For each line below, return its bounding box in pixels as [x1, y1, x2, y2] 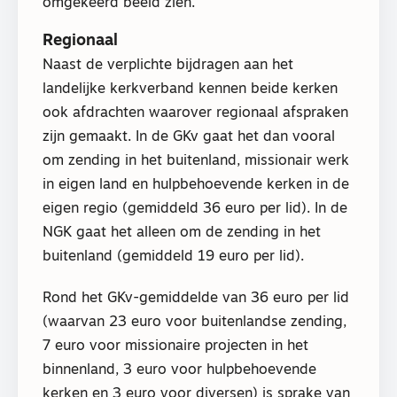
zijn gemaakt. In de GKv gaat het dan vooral [43, 130, 335, 145]
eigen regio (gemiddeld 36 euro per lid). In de [43, 202, 347, 217]
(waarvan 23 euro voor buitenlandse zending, [43, 315, 346, 330]
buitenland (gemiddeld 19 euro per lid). [43, 250, 304, 265]
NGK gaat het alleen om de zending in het [43, 226, 321, 241]
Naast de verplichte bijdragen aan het [43, 58, 293, 74]
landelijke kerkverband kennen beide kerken [43, 82, 338, 97]
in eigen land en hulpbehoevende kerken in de [43, 178, 349, 193]
